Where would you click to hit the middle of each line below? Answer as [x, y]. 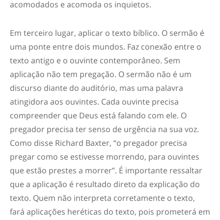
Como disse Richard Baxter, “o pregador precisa [98, 143]
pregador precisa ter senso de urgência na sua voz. [104, 129]
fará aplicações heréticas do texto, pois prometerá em [110, 212]
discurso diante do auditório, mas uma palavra [96, 88]
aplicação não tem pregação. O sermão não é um [101, 74]
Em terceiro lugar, [44, 33]
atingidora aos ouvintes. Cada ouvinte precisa [94, 102]
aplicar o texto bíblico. [120, 33]
